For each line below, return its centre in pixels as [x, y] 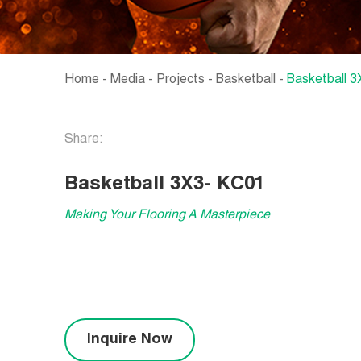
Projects [180, 81]
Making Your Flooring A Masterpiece [167, 216]
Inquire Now [130, 340]
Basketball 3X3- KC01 [164, 186]
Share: [84, 141]
